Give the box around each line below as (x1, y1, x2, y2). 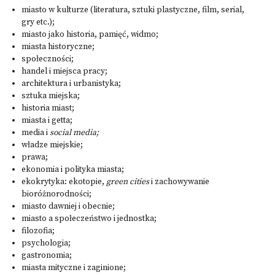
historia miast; (21, 103, 74, 114)
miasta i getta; (21, 115, 72, 126)
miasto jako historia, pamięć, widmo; (21, 29, 158, 40)
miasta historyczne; (21, 42, 95, 52)
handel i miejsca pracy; (21, 66, 107, 77)
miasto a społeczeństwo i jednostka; (21, 214, 157, 224)
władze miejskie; (21, 140, 83, 150)
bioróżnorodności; (21, 189, 91, 199)
